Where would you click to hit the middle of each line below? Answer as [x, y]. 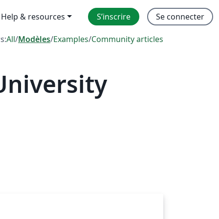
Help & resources [33, 17]
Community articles [127, 39]
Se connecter [180, 17]
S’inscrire [114, 17]
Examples [71, 39]
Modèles [34, 39]
